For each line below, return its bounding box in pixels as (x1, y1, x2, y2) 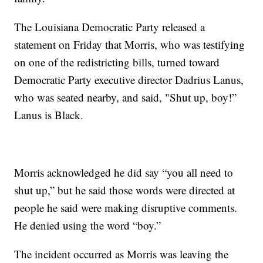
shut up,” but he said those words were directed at (14, 183, 235, 198)
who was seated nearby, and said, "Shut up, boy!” (14, 90, 237, 105)
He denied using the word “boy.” (14, 218, 161, 233)
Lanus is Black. (14, 107, 84, 123)
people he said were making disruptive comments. (14, 200, 238, 215)
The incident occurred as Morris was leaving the (14, 247, 229, 262)
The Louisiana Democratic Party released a (14, 19, 205, 35)
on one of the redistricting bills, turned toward (14, 55, 220, 70)
